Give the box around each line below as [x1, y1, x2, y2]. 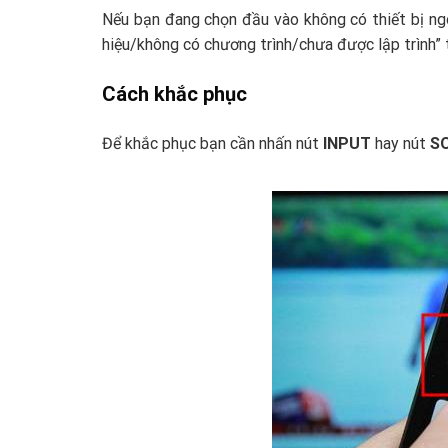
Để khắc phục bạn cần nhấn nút [102, 134, 323, 154]
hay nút [371, 134, 430, 154]
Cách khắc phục [102, 81, 247, 106]
